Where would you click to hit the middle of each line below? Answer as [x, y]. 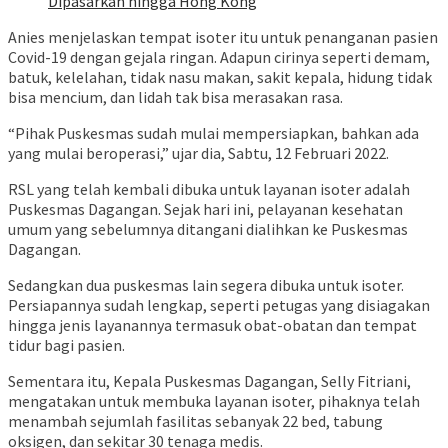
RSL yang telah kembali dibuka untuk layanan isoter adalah [209, 189]
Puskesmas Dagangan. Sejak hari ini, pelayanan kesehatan [205, 209]
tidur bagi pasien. [66, 345]
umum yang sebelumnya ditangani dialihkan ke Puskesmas [208, 229]
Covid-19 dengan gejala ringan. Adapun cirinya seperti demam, [219, 57]
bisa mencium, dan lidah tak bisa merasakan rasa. [175, 97]
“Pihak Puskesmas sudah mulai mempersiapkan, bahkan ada [213, 133]
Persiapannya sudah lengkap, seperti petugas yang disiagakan [219, 305]
